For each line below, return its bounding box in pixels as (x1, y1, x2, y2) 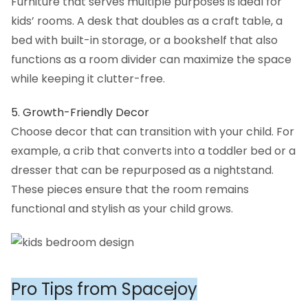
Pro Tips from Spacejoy (11, 278, 197, 301)
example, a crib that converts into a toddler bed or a (11, 142, 296, 159)
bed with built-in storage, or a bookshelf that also (11, 32, 278, 48)
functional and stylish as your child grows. (11, 200, 233, 217)
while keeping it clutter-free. (11, 70, 165, 87)
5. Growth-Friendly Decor (11, 104, 149, 120)
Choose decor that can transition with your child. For (11, 123, 294, 140)
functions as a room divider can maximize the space (11, 51, 291, 67)
